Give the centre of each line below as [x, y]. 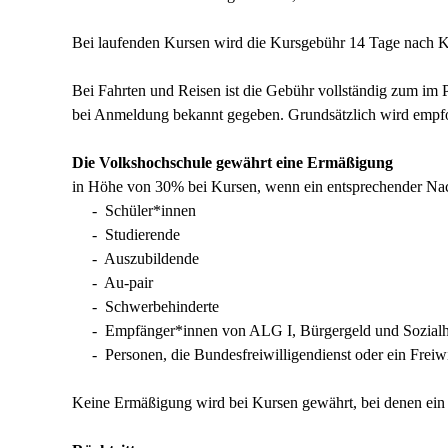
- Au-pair [112, 282]
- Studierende [126, 234]
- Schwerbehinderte [145, 306]
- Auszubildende [135, 258]
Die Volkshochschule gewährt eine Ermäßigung [232, 162]
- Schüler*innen [134, 210]
